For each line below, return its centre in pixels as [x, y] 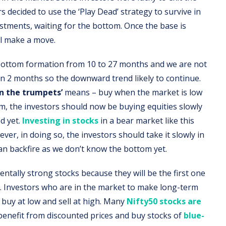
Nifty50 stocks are [164, 201]
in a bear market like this [146, 120]
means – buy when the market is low [132, 92]
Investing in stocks [60, 120]
